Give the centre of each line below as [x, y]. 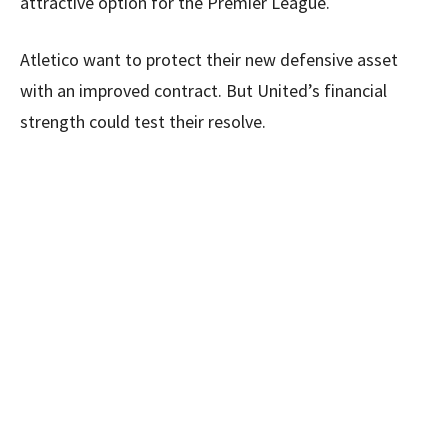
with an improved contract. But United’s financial [203, 90]
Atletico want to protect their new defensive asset [209, 59]
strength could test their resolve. [143, 121]
